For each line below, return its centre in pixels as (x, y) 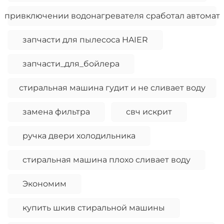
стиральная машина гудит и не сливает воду (112, 88)
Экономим (44, 184)
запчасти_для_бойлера (71, 64)
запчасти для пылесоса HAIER (85, 40)
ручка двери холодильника (79, 136)
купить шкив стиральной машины (94, 208)
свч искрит (149, 112)
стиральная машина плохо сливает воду (106, 160)
